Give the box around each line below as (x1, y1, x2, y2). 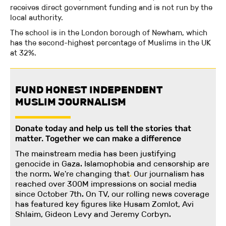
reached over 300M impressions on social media (15, 179, 197, 189)
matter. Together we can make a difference (15, 134, 181, 144)
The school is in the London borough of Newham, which (10, 28, 207, 38)
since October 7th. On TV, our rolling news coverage (15, 189, 209, 199)
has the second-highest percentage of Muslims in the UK (10, 38, 211, 48)
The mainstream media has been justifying (15, 149, 176, 159)
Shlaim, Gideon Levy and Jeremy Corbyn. (15, 209, 171, 219)
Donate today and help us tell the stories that (15, 124, 191, 134)
